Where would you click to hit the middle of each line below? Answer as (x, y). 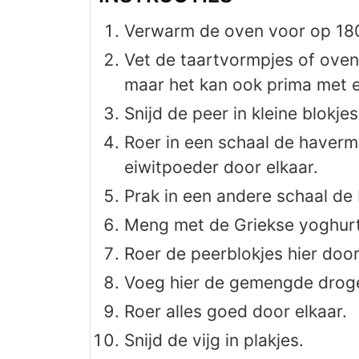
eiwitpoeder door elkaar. (221, 167)
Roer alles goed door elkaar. (236, 311)
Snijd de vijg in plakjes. (214, 340)
